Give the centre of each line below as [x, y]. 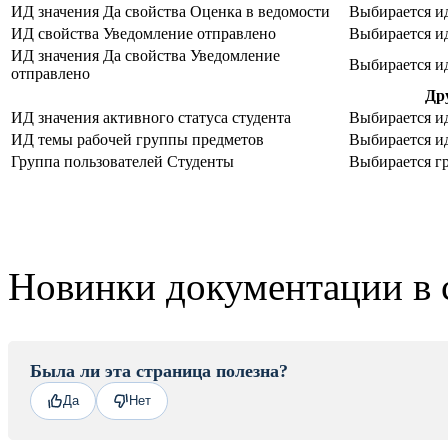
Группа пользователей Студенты [122, 161]
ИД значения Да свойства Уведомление [145, 55]
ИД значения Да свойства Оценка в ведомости [170, 11]
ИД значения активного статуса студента [151, 117]
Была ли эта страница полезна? [159, 370]
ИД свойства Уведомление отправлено [143, 33]
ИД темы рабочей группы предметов [137, 139]
